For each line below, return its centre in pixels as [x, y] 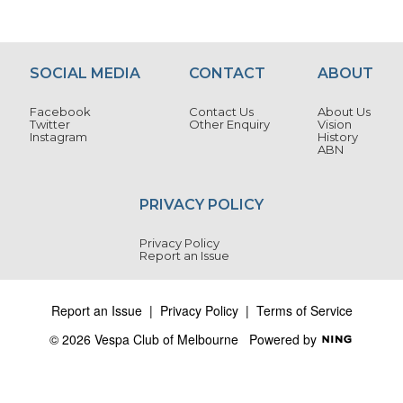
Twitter [50, 125]
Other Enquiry [229, 125]
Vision [334, 125]
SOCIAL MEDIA [85, 74]
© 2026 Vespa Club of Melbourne [149, 340]
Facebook [61, 112]
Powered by [285, 340]
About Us [344, 112]
